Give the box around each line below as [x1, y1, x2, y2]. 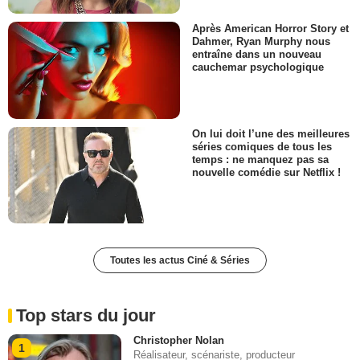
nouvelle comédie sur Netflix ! [192, 166, 341, 178]
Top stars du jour [16, 305, 156, 325]
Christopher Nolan [133, 333, 225, 346]
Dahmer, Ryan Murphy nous [192, 35, 330, 48]
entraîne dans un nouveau [192, 48, 321, 61]
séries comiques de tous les [192, 140, 332, 153]
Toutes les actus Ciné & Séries [110, 254, 250, 266]
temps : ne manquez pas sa [192, 153, 329, 166]
